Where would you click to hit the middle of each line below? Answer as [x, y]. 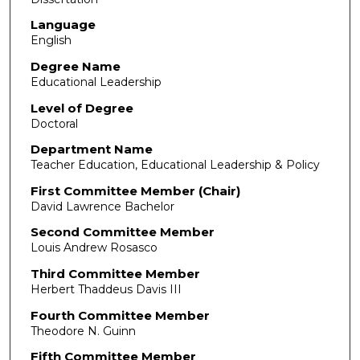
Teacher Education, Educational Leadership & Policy [175, 165]
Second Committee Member [122, 232]
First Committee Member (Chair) [135, 190]
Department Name [91, 149]
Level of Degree [82, 108]
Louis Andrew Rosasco [94, 248]
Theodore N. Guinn [83, 331]
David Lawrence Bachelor [102, 206]
